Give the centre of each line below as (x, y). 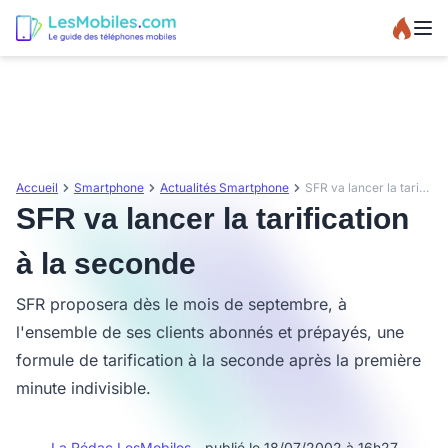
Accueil (37, 187)
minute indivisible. (83, 388)
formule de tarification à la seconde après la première (218, 360)
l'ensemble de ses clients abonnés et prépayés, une (210, 332)
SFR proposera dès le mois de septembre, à (181, 304)
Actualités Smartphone (224, 187)
